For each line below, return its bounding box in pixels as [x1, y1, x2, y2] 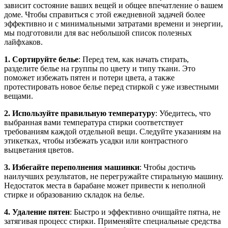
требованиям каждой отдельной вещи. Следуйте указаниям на [4, 127, 221, 136]
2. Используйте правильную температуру [4, 108, 155, 118]
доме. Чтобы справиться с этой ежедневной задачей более [4, 10, 205, 19]
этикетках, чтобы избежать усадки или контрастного [4, 136, 188, 145]
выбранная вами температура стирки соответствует [4, 118, 183, 127]
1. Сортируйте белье [4, 54, 78, 64]
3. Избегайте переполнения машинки [4, 162, 139, 172]
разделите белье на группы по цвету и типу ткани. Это [4, 64, 195, 73]
